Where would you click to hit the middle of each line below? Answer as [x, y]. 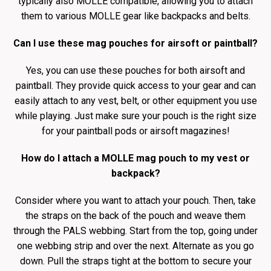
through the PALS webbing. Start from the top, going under [135, 231]
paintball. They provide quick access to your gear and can [135, 86]
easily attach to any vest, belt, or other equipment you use [135, 101]
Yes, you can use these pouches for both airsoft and [135, 70]
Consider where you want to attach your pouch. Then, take [135, 201]
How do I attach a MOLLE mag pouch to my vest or [135, 158]
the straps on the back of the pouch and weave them [135, 216]
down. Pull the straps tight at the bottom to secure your [135, 261]
